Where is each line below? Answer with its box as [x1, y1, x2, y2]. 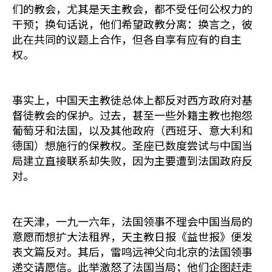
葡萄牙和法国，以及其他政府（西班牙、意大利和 [12, 122, 253, 138]
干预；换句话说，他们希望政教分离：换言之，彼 [12, 16, 253, 32]
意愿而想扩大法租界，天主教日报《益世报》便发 [12, 228, 253, 244]
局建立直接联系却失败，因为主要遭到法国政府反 [12, 152, 253, 168]
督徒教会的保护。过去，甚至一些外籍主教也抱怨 [12, 107, 253, 123]
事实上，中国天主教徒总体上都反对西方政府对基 [12, 92, 253, 107]
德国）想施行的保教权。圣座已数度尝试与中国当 [12, 137, 253, 153]
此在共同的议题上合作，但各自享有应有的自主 [12, 31, 242, 47]
